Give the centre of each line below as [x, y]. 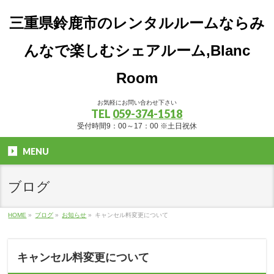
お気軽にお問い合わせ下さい [137, 102]
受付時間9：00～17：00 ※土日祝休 [137, 126]
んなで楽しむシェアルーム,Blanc [137, 50]
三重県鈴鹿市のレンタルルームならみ [137, 23]
